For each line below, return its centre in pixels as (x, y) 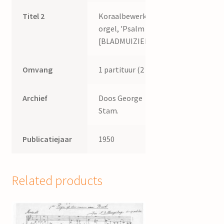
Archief (35, 98)
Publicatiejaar (47, 139)
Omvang (38, 70)
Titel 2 (34, 16)
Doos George (121, 98)
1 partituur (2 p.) (126, 70)
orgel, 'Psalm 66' (127, 29)
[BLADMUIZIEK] (126, 41)
